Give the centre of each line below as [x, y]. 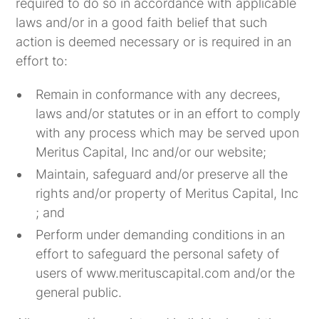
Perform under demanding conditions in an [161, 235]
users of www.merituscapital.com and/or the [166, 273]
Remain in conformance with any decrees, [158, 94]
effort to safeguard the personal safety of [158, 254]
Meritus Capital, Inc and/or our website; [151, 152]
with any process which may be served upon [168, 133]
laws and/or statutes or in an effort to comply [168, 114]
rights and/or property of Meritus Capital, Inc [167, 193]
